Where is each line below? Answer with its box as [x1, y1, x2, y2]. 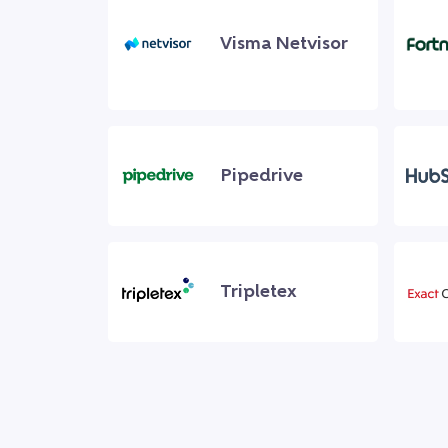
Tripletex [220, 282, 297, 302]
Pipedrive [220, 166, 303, 186]
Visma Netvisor [220, 34, 348, 54]
